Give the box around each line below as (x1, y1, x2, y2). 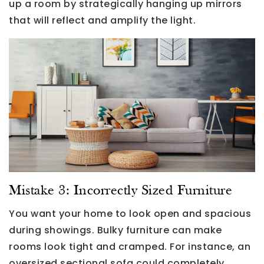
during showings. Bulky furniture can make (9, 223, 222, 237)
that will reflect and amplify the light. (9, 14, 196, 28)
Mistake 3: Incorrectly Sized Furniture (9, 183, 232, 198)
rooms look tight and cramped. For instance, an (9, 239, 250, 253)
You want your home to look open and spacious (9, 206, 251, 220)
